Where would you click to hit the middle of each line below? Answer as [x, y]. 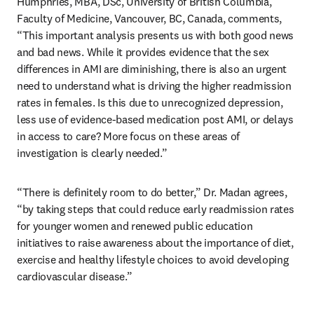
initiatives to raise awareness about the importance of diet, [155, 243]
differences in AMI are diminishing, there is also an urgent [152, 69]
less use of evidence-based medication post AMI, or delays [155, 119]
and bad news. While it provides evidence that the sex [143, 52]
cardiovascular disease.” [75, 276]
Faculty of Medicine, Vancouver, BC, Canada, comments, [150, 18]
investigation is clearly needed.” [92, 153]
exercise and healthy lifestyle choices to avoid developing [153, 259]
